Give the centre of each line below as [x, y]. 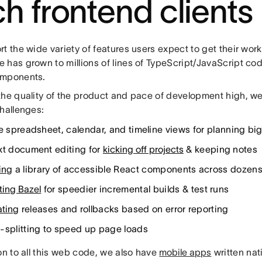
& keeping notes [220, 149]
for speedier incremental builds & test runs [135, 189]
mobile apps [185, 252]
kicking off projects [143, 149]
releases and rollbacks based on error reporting [124, 209]
